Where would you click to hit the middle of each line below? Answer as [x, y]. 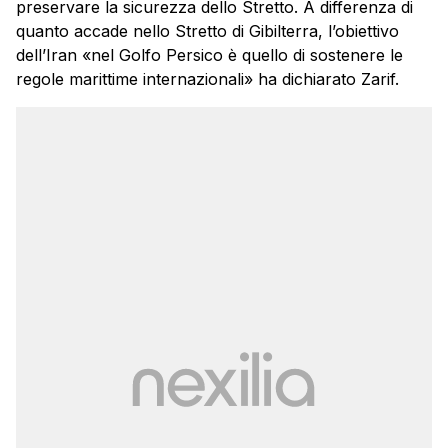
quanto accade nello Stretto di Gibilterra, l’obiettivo [207, 31]
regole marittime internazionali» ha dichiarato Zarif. [207, 79]
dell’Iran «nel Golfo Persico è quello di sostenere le [209, 55]
